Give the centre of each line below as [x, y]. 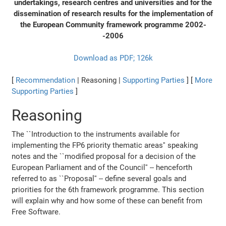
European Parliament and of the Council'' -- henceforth [102, 168]
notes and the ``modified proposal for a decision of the [104, 157]
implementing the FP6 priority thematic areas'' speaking [105, 146]
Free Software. [36, 212]
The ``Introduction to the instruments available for [96, 134]
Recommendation [46, 80]
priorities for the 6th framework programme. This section [108, 190]
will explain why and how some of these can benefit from [107, 201]
